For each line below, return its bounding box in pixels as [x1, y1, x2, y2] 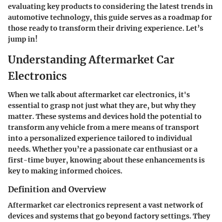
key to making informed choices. [8, 166, 122, 175]
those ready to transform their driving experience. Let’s [8, 23, 203, 33]
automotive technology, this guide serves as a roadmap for [8, 12, 212, 22]
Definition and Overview [8, 184, 106, 194]
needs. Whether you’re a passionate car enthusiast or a [8, 145, 198, 154]
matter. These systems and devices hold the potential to [8, 112, 202, 121]
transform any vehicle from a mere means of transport [8, 123, 199, 132]
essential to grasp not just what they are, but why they [8, 101, 196, 110]
